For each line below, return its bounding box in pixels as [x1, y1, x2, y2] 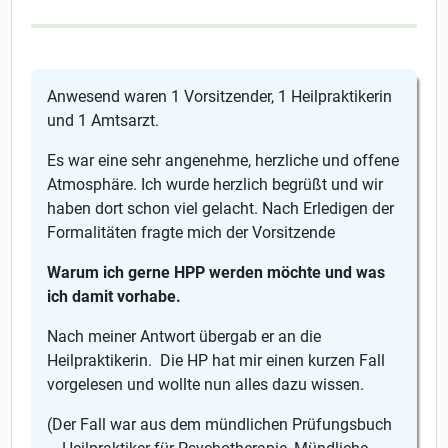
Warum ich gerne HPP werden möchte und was [47, 263, 386, 282]
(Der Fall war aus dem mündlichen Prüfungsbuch [47, 415, 393, 434]
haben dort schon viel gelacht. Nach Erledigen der [47, 199, 395, 218]
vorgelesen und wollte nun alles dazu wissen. [47, 375, 369, 394]
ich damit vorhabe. [47, 287, 182, 306]
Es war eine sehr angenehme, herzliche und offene [47, 151, 400, 170]
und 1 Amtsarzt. [47, 111, 164, 130]
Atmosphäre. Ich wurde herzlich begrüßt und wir [47, 175, 384, 194]
